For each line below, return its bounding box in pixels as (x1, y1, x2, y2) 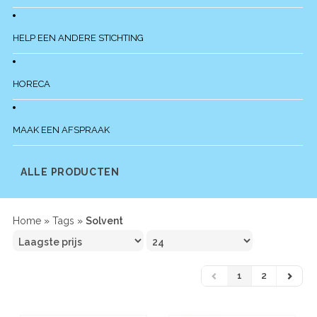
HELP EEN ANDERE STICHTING (13, 33, 144, 44)
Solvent (86, 215, 123, 226)
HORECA (13, 79, 50, 90)
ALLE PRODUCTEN (21, 166, 120, 178)
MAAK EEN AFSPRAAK (13, 125, 110, 136)
